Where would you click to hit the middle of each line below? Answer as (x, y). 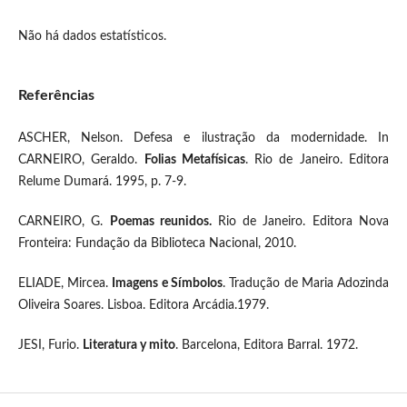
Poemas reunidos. (164, 222)
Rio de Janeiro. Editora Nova (303, 222)
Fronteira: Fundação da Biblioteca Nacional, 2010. (157, 244)
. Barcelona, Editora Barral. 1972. (266, 346)
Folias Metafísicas (194, 160)
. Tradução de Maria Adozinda (306, 284)
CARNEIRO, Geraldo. (81, 160)
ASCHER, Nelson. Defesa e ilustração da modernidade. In (203, 139)
